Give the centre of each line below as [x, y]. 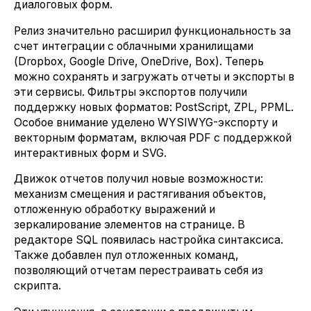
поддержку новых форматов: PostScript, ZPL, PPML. [154, 107]
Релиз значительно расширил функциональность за [152, 31]
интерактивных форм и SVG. [90, 153]
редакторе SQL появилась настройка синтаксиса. [149, 240]
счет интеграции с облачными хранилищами [134, 46]
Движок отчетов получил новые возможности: [138, 179]
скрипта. [37, 286]
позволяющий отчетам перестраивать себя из [138, 271]
